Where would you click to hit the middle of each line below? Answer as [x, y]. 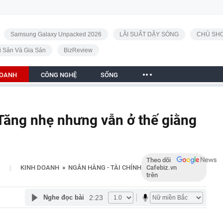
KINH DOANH [40, 167]
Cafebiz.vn [162, 167]
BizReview [78, 50]
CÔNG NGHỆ [59, 75]
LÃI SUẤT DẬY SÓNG [149, 34]
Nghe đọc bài [63, 197]
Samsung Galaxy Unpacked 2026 [56, 34]
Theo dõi [159, 160]
